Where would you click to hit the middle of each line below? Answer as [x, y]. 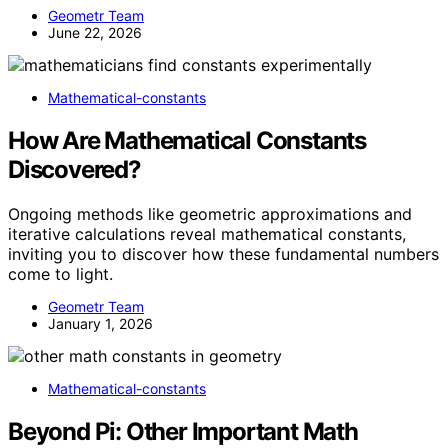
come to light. [60, 273]
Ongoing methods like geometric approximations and [210, 213]
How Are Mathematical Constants [187, 140]
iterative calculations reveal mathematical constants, [207, 233]
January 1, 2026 [100, 323]
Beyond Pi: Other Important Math [183, 431]
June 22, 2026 [95, 32]
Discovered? [74, 169]
